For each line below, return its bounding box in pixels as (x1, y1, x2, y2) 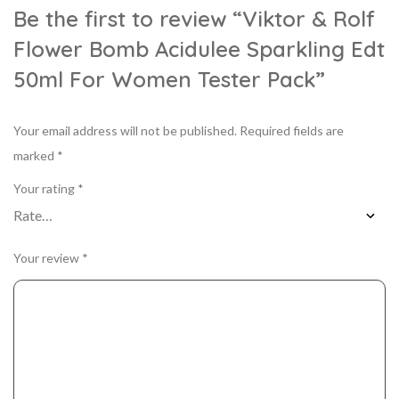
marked (13, 148, 57, 163)
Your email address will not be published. (13, 123, 237, 138)
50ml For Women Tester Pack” (13, 66, 325, 93)
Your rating (13, 181, 77, 196)
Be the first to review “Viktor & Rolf (13, 5, 375, 32)
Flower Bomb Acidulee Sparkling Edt (13, 36, 385, 62)
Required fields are (240, 123, 344, 138)
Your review (13, 250, 82, 265)
